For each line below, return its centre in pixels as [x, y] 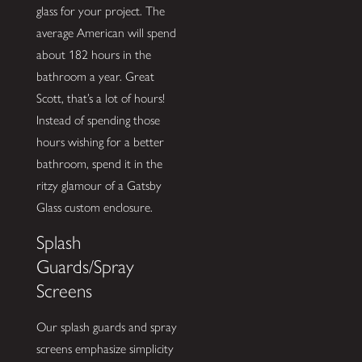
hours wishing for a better [100, 141]
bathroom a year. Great [95, 76]
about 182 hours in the [93, 54]
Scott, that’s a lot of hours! [100, 98]
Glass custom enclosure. [94, 207]
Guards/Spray [85, 267]
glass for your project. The [100, 11]
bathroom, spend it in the [99, 163]
